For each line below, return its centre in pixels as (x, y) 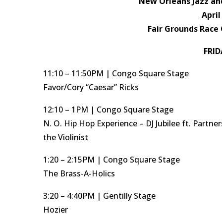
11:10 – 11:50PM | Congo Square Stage (116, 73)
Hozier (55, 210)
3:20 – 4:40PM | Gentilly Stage (99, 196)
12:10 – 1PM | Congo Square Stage (108, 110)
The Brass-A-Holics (79, 173)
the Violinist (66, 137)
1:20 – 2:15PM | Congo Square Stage (111, 160)
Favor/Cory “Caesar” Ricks (91, 87)
